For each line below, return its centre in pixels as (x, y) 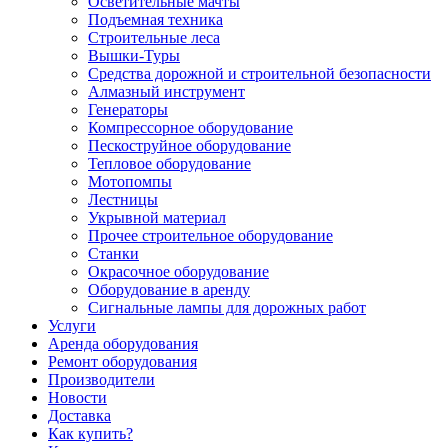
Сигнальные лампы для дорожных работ (227, 307)
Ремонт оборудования (122, 361)
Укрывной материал (157, 217)
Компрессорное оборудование (190, 127)
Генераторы (128, 109)
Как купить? (90, 433)
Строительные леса (154, 37)
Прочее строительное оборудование (210, 235)
